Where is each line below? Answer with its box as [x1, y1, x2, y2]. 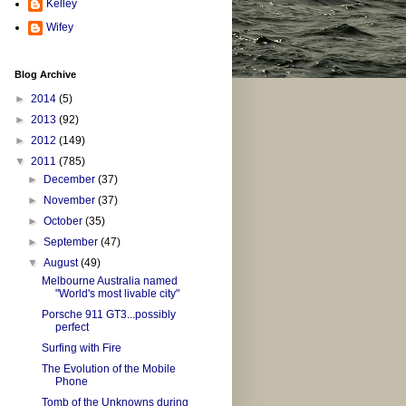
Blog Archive [14, 69, 76, 81]
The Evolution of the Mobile [41, 362, 176, 376]
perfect [54, 321, 89, 334]
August [43, 256, 82, 270]
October [43, 215, 86, 228]
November [43, 194, 99, 208]
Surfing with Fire [41, 342, 121, 355]
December [43, 173, 99, 187]
